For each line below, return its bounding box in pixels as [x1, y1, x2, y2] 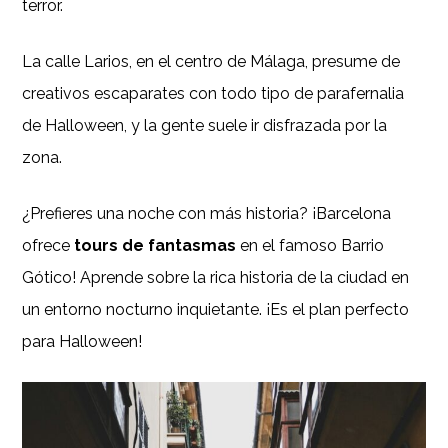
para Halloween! [22, 331, 143, 351]
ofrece [22, 235, 75, 255]
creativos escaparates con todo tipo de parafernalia [22, 83, 405, 103]
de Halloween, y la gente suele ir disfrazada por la [22, 115, 388, 135]
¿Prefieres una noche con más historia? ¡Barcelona [22, 203, 392, 223]
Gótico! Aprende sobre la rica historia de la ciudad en [22, 267, 410, 287]
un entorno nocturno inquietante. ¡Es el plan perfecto [22, 299, 410, 319]
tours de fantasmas [74, 235, 237, 255]
